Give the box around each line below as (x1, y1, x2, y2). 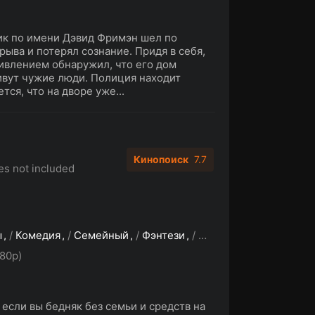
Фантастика (198, 229, 258, 242)
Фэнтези (142, 229, 185, 242)
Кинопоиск (134, 153, 188, 165)
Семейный (74, 229, 129, 242)
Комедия (15, 229, 60, 242)
